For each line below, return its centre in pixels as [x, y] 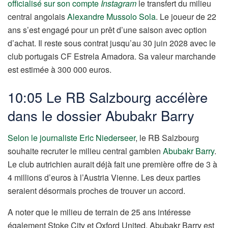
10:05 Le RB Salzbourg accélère [108, 97]
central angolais [37, 17]
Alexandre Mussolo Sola [111, 17]
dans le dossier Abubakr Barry [101, 115]
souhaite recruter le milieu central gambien [85, 151]
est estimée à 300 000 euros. [60, 70]
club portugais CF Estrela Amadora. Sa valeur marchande [112, 56]
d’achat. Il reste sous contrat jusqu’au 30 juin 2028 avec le [112, 43]
